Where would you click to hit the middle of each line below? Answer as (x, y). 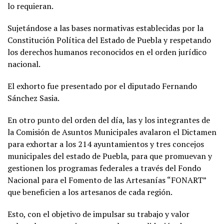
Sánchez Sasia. (33, 98)
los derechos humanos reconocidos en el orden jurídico (107, 52)
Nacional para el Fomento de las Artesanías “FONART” (107, 180)
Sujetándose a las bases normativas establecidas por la (105, 28)
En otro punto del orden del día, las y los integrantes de (109, 120)
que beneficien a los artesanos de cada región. (90, 192)
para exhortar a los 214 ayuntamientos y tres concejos (106, 144)
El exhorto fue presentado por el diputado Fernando (102, 86)
